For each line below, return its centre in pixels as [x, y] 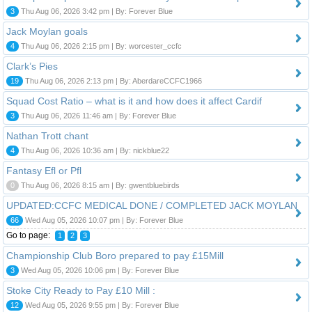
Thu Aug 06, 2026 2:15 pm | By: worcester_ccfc [100, 46]
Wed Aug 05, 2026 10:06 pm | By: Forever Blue [99, 270]
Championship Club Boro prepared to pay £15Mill [115, 255]
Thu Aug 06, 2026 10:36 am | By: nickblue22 [94, 150]
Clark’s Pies [32, 66]
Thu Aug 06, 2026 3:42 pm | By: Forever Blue [96, 11]
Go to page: [29, 235]
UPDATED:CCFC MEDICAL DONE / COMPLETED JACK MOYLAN [152, 205]
